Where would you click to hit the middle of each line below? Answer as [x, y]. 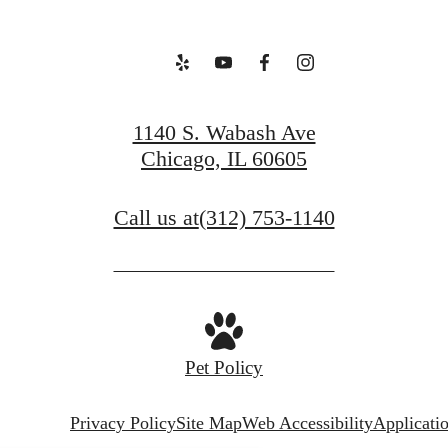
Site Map [209, 422]
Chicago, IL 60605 [224, 158]
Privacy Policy [123, 422]
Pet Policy [224, 368]
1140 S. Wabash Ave [224, 132]
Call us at [156, 218]
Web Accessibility [307, 422]
